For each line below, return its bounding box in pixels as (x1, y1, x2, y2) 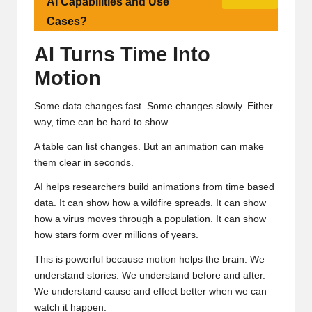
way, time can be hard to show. (34, 117, 170, 128)
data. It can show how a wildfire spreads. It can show (34, 198, 266, 209)
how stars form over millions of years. (34, 230, 198, 241)
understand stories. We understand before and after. (34, 270, 265, 281)
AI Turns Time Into (34, 43, 210, 66)
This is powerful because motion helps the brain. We (34, 254, 265, 265)
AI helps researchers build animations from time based (34, 182, 274, 193)
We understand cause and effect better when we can (34, 286, 267, 297)
